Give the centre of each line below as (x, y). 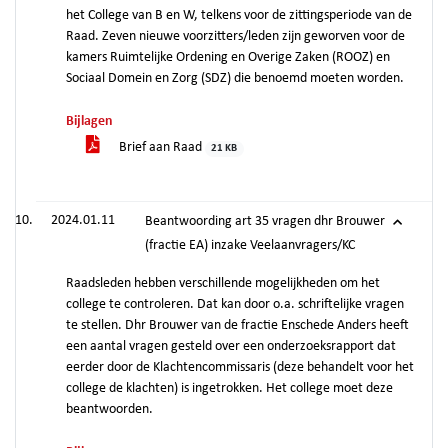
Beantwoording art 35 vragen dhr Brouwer (265, 221)
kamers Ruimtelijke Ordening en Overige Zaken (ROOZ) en (228, 57)
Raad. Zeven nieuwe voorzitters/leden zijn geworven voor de (235, 36)
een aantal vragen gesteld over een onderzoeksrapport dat (231, 346)
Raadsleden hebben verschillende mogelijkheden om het (223, 283)
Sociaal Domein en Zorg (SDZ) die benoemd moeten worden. (235, 78)
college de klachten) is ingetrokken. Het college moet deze (229, 388)
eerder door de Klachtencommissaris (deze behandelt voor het (240, 367)
